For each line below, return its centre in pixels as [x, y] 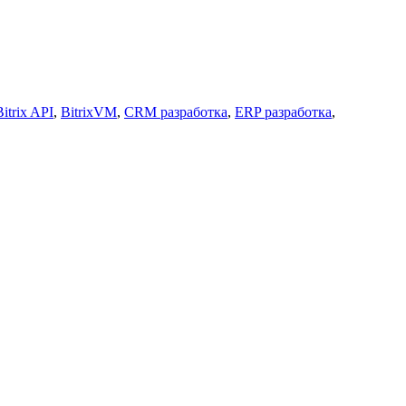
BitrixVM [89, 112]
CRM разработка [176, 112]
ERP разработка [283, 112]
